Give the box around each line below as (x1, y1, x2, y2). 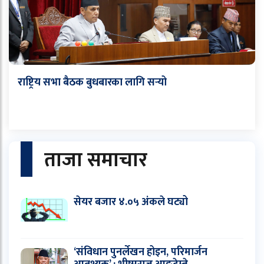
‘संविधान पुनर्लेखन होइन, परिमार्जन (74, 243, 207, 262)
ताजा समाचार (44, 144, 147, 177)
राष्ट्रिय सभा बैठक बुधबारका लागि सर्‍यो (18, 74, 167, 92)
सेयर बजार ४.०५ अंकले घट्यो (74, 193, 188, 212)
